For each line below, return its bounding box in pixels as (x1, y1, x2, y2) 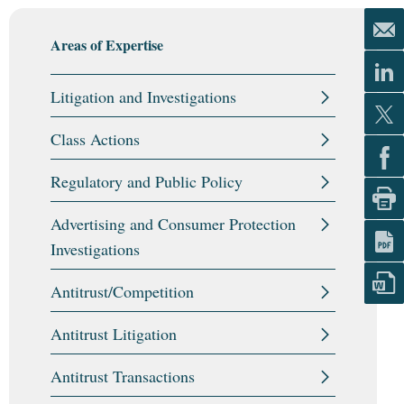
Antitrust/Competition (50, 280, 194, 302)
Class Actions (50, 128, 140, 150)
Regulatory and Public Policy (50, 170, 243, 192)
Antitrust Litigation (50, 323, 177, 344)
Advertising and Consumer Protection (50, 213, 296, 234)
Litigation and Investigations (50, 86, 236, 107)
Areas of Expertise (50, 34, 163, 55)
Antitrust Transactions (50, 365, 195, 387)
